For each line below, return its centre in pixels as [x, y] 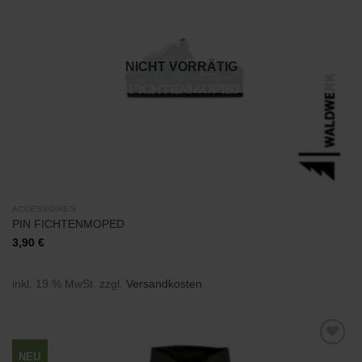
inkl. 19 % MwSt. [54, 284]
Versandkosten [164, 284]
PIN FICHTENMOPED [68, 224]
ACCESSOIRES [44, 209]
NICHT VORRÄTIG [181, 67]
